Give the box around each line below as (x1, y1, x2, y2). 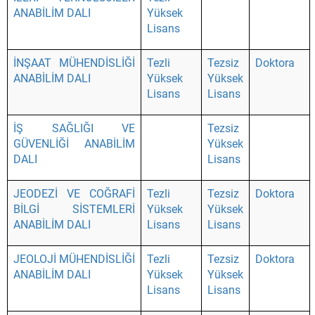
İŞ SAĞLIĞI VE (13, 122, 135, 135)
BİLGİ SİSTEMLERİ (13, 202, 135, 216)
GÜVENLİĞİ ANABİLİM (13, 137, 135, 150)
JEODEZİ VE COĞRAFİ (13, 187, 135, 200)
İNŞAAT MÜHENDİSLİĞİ (13, 56, 135, 70)
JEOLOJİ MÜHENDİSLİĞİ (13, 252, 135, 266)
